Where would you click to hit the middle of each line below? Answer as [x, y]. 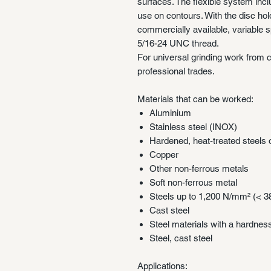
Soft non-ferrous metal [193, 182]
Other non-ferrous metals [199, 168]
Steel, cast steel [181, 238]
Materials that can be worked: [195, 99]
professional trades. [176, 71]
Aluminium [170, 113]
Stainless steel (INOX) [193, 126]
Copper [164, 154]
